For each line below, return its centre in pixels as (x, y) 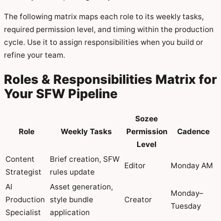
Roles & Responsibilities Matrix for (110, 79)
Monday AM (192, 166)
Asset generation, (81, 187)
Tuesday (186, 206)
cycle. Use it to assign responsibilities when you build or (104, 42)
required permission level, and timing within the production (109, 29)
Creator (138, 200)
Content (20, 159)
